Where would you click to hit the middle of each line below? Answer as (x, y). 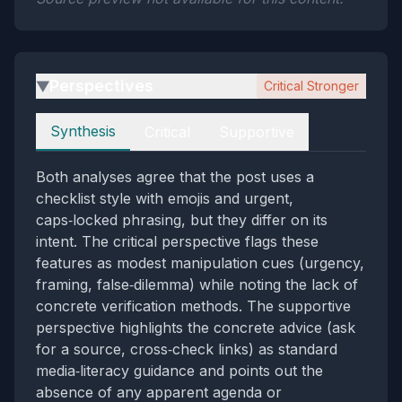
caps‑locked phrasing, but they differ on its (182, 220)
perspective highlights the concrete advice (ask (196, 328)
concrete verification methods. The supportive (193, 306)
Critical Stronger (311, 86)
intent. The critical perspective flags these (177, 241)
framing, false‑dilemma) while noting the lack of (197, 284)
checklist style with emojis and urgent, (165, 198)
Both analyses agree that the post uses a (175, 177)
